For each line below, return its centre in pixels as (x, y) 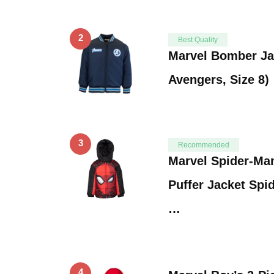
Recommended (204, 145)
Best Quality (198, 39)
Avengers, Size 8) (219, 79)
